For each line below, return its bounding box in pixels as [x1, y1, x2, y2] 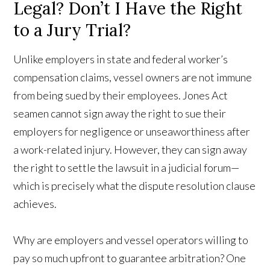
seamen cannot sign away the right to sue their [13, 107, 227, 121]
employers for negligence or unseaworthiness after [13, 125, 251, 139]
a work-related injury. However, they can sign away [13, 143, 248, 157]
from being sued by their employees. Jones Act [13, 89, 228, 102]
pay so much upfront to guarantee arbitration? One [13, 251, 246, 265]
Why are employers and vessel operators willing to [13, 233, 249, 247]
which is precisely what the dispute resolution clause [13, 179, 256, 193]
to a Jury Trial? [13, 19, 131, 42]
